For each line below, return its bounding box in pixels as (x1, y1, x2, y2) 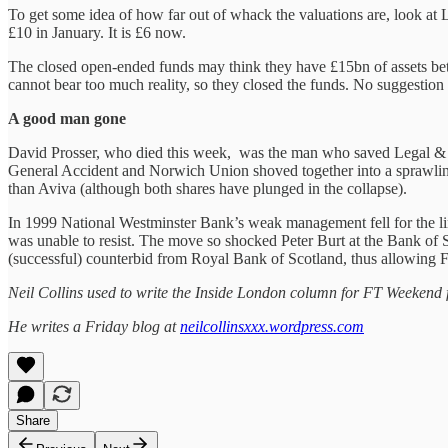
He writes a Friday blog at (8, 317, 180, 335)
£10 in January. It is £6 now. (8, 23, 186, 41)
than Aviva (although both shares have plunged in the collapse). (8, 179, 407, 197)
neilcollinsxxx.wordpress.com (180, 317, 364, 335)
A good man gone (8, 109, 126, 127)
